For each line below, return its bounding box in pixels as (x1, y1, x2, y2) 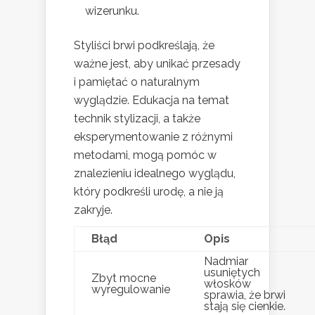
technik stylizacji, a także (74, 111, 200, 125)
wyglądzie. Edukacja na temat (74, 93, 229, 107)
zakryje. (74, 202, 112, 217)
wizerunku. (85, 4, 139, 18)
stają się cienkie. (204, 299, 285, 313)
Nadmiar (204, 254, 248, 268)
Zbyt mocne (91, 271, 156, 285)
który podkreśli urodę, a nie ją (74, 184, 224, 198)
